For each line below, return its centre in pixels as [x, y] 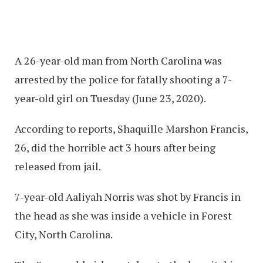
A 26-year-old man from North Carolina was [118, 60]
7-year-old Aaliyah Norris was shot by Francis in [128, 196]
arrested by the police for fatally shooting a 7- [123, 79]
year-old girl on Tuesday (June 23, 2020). [110, 98]
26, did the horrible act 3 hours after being [115, 147]
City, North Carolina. [64, 234]
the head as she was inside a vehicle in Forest [123, 215]
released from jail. [58, 166]
